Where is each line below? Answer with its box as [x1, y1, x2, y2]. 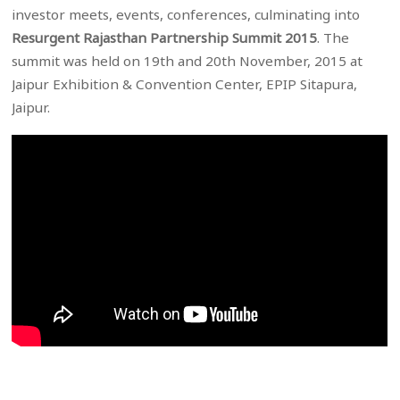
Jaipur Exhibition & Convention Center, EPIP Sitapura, [12, 75, 358, 94]
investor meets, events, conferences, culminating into [12, 5, 361, 24]
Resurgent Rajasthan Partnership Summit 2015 [12, 29, 318, 47]
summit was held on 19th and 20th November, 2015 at [12, 52, 363, 71]
